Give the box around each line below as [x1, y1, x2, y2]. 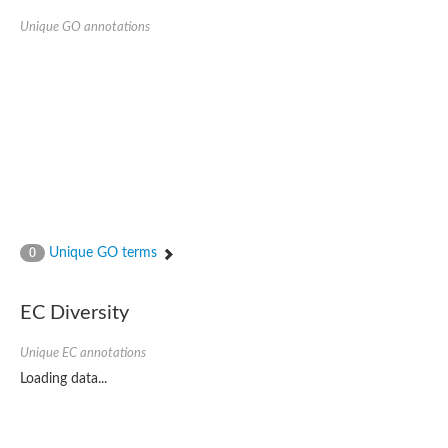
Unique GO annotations [20, 20, 150, 33]
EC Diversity [20, 303, 129, 324]
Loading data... [20, 372, 107, 387]
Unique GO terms [45, 246, 161, 261]
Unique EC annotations [20, 347, 146, 360]
